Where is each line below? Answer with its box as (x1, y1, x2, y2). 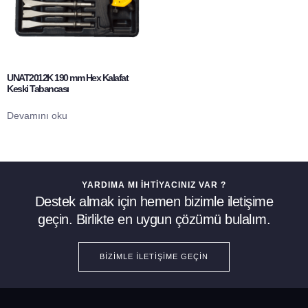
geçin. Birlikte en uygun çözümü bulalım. (38, 212, 270, 228)
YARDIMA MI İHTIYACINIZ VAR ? (82, 180, 226, 190)
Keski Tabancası (7, 83, 69, 95)
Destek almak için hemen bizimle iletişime (34, 194, 274, 210)
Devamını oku (7, 110, 67, 122)
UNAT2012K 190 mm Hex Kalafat (7, 72, 128, 84)
